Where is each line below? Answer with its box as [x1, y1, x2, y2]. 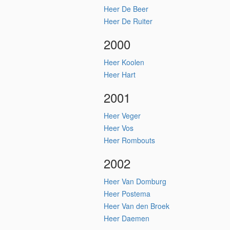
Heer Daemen [104, 213, 149, 223]
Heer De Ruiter [104, 16, 152, 26]
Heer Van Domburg [104, 176, 166, 186]
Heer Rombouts [104, 135, 155, 145]
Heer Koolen [104, 57, 144, 67]
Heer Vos [104, 123, 133, 133]
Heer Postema [104, 188, 150, 199]
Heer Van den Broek [104, 201, 169, 211]
